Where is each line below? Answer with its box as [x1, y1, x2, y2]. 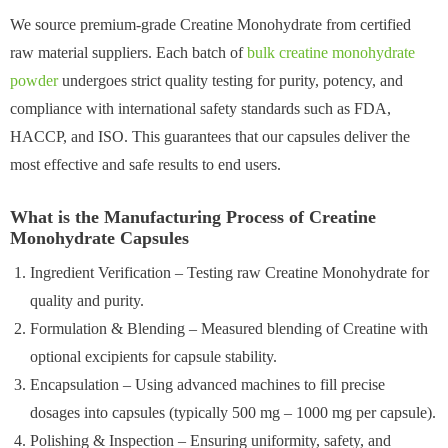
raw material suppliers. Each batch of [10, 43, 247, 61]
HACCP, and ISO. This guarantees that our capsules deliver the [10, 127, 410, 145]
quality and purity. [30, 291, 144, 309]
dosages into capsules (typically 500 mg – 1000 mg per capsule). [30, 403, 436, 421]
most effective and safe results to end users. [10, 155, 281, 173]
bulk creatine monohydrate [247, 43, 415, 61]
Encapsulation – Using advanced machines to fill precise [30, 375, 385, 393]
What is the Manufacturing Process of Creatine [10, 206, 376, 227]
